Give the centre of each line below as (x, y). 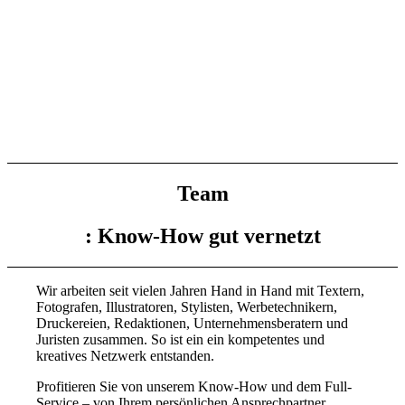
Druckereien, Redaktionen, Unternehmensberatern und (193, 323)
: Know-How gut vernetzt (202, 235)
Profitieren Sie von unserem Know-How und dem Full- (194, 386)
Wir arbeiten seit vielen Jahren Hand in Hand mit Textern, (201, 290)
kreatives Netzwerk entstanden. (126, 355)
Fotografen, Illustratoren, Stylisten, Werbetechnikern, (187, 306)
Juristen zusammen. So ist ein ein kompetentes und (181, 339)
